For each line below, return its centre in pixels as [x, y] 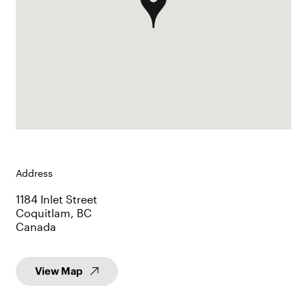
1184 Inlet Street [56, 199]
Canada [36, 226]
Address [34, 173]
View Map [59, 271]
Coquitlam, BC [53, 212]
